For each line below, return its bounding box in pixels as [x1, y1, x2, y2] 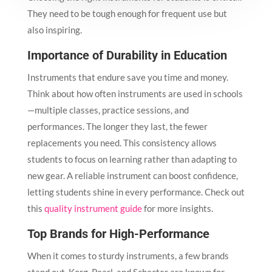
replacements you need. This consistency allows [27, 137, 217, 149]
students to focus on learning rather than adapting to [27, 154, 237, 165]
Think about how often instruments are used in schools [27, 88, 243, 100]
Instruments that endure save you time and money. [27, 72, 228, 83]
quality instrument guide [44, 203, 142, 214]
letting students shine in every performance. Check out [27, 186, 245, 198]
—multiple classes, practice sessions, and [27, 104, 189, 116]
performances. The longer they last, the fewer [27, 121, 208, 132]
